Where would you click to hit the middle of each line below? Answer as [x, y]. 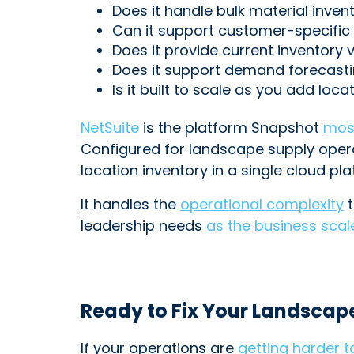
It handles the [130, 204]
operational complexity [262, 204]
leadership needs [143, 226]
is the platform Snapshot [231, 128]
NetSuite [110, 128]
